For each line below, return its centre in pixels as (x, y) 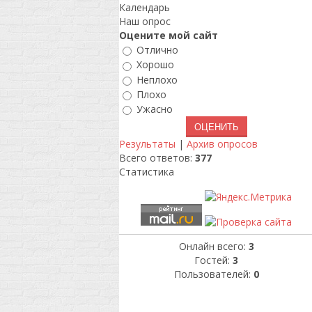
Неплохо (157, 79)
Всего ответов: (157, 158)
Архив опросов (222, 144)
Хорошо (155, 65)
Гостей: (213, 260)
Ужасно (154, 109)
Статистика (146, 172)
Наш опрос (145, 21)
